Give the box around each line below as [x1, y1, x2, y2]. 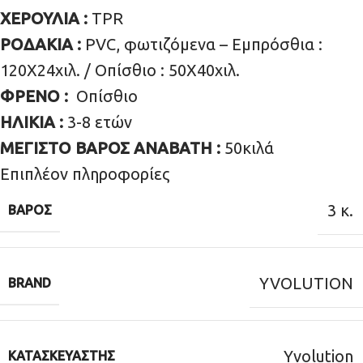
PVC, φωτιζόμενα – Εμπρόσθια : [85, 34, 322, 53]
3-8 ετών [67, 112, 132, 131]
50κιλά [224, 138, 274, 157]
